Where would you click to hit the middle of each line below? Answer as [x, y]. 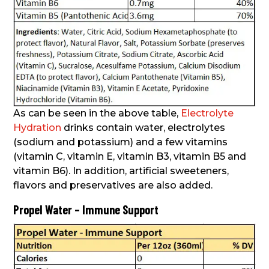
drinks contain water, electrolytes [144, 127]
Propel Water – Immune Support [86, 209]
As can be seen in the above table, [97, 113]
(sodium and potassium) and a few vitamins [121, 142]
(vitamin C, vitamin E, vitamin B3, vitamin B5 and [130, 156]
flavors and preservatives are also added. [113, 185]
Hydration [38, 127]
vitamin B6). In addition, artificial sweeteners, [121, 171]
